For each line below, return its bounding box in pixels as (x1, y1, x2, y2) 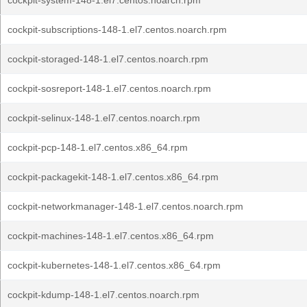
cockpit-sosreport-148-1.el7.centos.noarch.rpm (8, 83, 211, 94)
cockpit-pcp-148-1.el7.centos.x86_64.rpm (8, 142, 188, 153)
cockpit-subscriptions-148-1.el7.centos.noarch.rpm (8, 24, 227, 35)
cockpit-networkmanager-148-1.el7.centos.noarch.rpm (8, 201, 243, 212)
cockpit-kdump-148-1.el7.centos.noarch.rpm (8, 289, 199, 300)
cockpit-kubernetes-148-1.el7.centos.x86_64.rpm (8, 260, 221, 271)
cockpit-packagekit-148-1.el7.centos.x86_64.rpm (8, 171, 219, 182)
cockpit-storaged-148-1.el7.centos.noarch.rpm (8, 53, 208, 64)
